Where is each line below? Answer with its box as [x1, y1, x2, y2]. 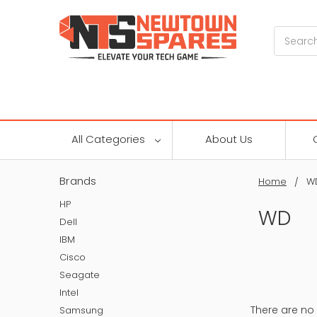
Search [274, 26, 310, 41]
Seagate [59, 267, 100, 282]
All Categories [71, 131, 148, 146]
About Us [205, 131, 253, 146]
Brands [59, 173, 97, 188]
